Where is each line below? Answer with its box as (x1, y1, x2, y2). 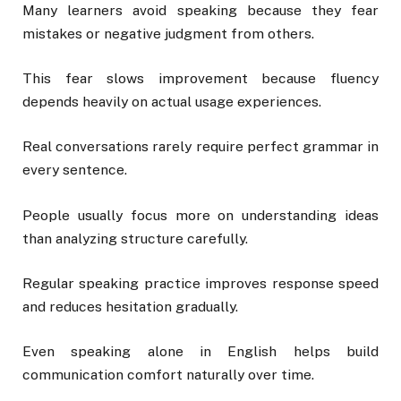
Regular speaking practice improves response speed (22, 274, 379, 292)
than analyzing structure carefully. (22, 229, 248, 247)
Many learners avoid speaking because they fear (22, 2, 379, 19)
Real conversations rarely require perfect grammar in (22, 138, 379, 156)
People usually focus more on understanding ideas (22, 206, 379, 224)
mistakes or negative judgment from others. (22, 25, 314, 42)
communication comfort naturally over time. (22, 365, 314, 383)
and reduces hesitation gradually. (22, 297, 238, 315)
